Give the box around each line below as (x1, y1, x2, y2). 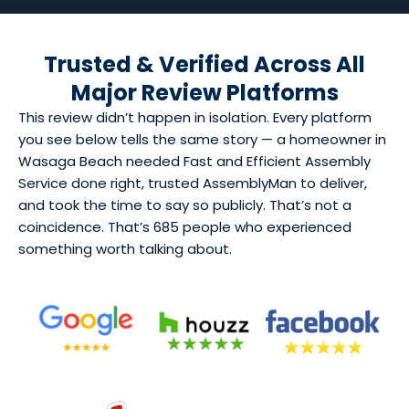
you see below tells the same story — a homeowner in (18, 130, 386, 149)
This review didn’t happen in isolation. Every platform (18, 108, 372, 127)
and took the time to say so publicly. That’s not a (18, 195, 351, 215)
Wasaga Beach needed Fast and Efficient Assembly (18, 152, 371, 171)
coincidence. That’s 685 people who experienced (18, 217, 351, 236)
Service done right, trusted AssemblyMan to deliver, (18, 173, 367, 193)
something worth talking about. (18, 239, 232, 258)
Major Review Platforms (70, 78, 339, 108)
